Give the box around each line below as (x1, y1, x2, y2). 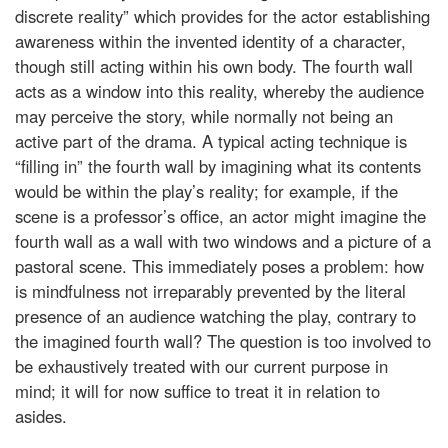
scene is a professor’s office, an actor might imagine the (15, 203, 426, 228)
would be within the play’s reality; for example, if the (15, 178, 398, 203)
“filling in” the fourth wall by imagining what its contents (15, 153, 421, 178)
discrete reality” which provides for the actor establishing (15, 3, 430, 28)
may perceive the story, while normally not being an (15, 103, 393, 128)
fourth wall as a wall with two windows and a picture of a (15, 228, 431, 253)
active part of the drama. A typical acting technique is (15, 128, 407, 153)
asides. (15, 403, 67, 428)
